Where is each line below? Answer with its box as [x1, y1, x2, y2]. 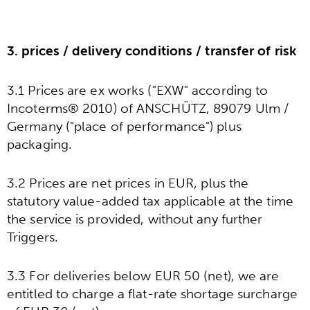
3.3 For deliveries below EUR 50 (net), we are [7, 268, 280, 284]
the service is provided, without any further [7, 211, 263, 228]
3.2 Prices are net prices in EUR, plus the [7, 175, 249, 192]
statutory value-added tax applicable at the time [7, 193, 293, 210]
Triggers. [7, 229, 58, 246]
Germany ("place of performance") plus [7, 118, 241, 134]
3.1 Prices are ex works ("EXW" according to [7, 82, 268, 98]
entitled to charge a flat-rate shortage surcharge [7, 286, 298, 302]
